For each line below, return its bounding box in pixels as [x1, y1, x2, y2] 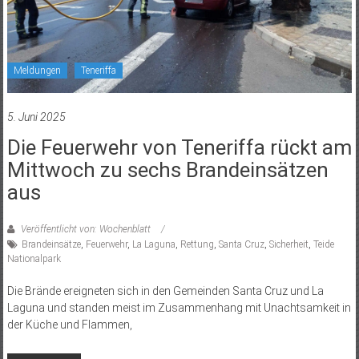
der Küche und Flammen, [6, 317, 132, 331]
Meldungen [13, 64, 61, 76]
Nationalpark [6, 252, 61, 264]
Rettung [179, 238, 214, 250]
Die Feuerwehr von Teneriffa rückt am [6, 135, 352, 159]
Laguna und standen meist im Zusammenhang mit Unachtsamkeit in [6, 301, 351, 314]
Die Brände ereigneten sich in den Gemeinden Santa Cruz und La [6, 284, 324, 297]
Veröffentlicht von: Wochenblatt [18, 223, 153, 235]
